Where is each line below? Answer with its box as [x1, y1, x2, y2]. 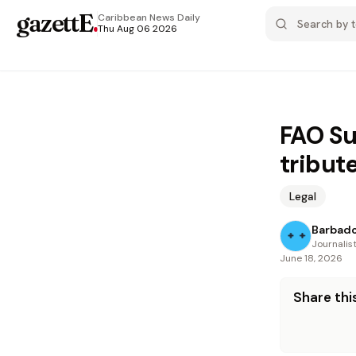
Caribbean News [98, 11, 175, 24]
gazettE [16, 9, 93, 38]
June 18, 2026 [280, 252, 342, 265]
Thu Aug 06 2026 [98, 22, 177, 35]
